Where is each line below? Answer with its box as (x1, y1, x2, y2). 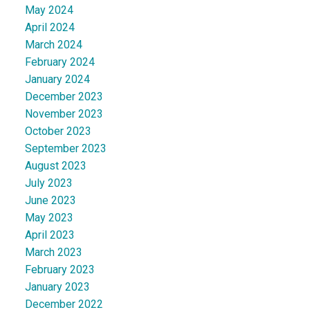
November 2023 (24, 107, 103, 121)
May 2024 (24, 3, 73, 17)
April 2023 (24, 228, 75, 242)
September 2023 (24, 142, 107, 156)
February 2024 (24, 55, 95, 69)
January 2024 (24, 73, 90, 86)
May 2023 (24, 211, 73, 225)
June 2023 (24, 194, 76, 208)
